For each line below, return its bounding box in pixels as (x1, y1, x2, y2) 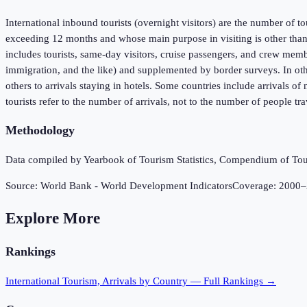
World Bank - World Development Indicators (40, 180, 232, 192)
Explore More (5, 209, 100, 227)
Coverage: (232, 180, 279, 192)
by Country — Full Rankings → (136, 275, 276, 286)
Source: (5, 180, 40, 192)
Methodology (5, 123, 75, 138)
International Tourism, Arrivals (5, 275, 136, 286)
